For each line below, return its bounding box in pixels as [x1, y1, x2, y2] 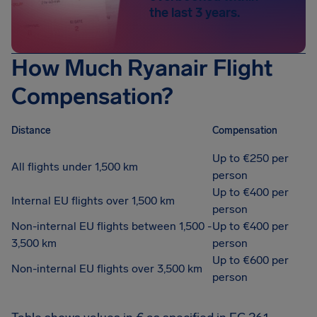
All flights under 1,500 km [11, 160, 138, 173]
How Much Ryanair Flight [11, 54, 272, 81]
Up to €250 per [212, 151, 289, 165]
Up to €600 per [212, 253, 289, 267]
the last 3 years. [149, 5, 241, 21]
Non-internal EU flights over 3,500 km [11, 262, 202, 275]
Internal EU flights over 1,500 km [11, 194, 175, 207]
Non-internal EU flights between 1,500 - [11, 219, 212, 233]
